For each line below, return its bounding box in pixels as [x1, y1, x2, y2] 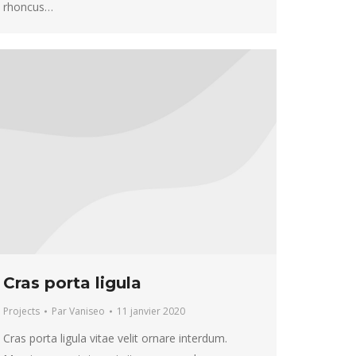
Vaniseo [69, 304, 105, 318]
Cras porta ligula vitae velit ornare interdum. [3, 330, 227, 346]
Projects [3, 304, 40, 318]
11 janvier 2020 [117, 304, 185, 318]
